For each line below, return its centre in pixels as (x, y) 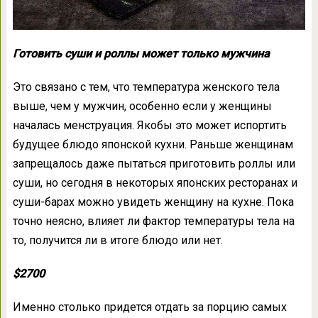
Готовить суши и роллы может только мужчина (141, 54)
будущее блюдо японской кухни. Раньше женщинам (153, 145)
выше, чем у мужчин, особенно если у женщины (142, 106)
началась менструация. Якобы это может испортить (149, 126)
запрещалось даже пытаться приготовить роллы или (154, 164)
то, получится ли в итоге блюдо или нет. (117, 241)
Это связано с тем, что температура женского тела (146, 87)
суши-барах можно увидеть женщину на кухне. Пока (153, 202)
